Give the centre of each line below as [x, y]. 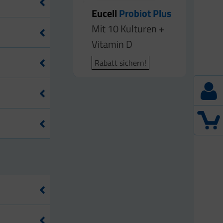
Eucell [105, 13]
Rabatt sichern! [121, 63]
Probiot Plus [144, 13]
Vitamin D [112, 44]
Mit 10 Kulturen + [128, 29]
